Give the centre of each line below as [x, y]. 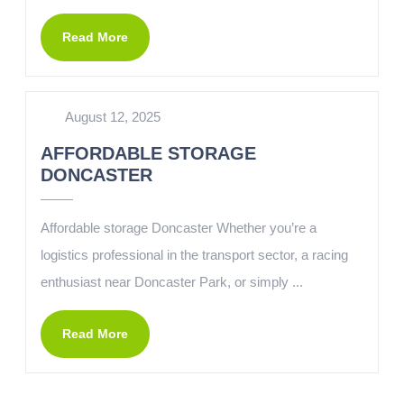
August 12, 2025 [112, 117]
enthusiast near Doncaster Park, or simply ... [172, 282]
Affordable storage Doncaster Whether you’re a [179, 228]
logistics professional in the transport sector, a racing [194, 255]
